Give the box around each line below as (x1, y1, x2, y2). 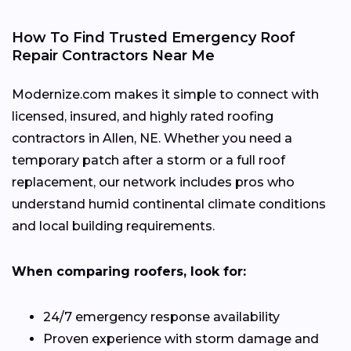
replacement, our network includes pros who (12, 174, 295, 190)
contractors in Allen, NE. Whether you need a (12, 130, 292, 146)
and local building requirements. (12, 218, 215, 233)
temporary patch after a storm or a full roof (12, 152, 285, 168)
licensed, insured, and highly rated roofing (12, 108, 273, 124)
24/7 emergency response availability (43, 309, 280, 324)
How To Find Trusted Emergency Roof (12, 28, 295, 46)
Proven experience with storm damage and (43, 331, 319, 346)
